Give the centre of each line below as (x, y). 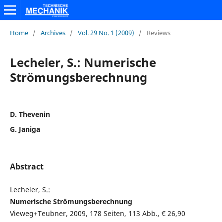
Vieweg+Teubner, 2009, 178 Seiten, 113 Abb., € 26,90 (97, 213)
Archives (53, 32)
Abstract (27, 166)
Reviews (158, 32)
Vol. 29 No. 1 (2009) (106, 32)
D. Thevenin (30, 114)
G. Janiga (25, 129)
